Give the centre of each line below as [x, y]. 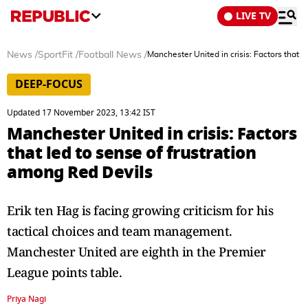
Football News [110, 55]
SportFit [55, 55]
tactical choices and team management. [120, 231]
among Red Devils [79, 172]
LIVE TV [253, 16]
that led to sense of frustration [131, 153]
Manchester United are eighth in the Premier [136, 252]
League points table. [64, 272]
